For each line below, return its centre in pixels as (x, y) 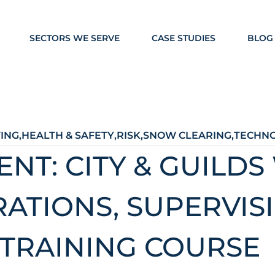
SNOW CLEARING (187, 135)
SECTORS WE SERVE (74, 38)
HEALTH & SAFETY (68, 135)
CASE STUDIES (183, 38)
